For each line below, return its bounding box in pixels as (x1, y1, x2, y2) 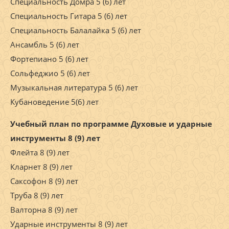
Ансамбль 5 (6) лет (10, 39, 79, 50)
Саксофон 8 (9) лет (10, 176, 78, 187)
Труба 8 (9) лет (10, 190, 63, 201)
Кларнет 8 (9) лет (10, 162, 73, 172)
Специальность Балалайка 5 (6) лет (10, 25, 141, 36)
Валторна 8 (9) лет (10, 204, 78, 215)
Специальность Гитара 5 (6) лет (10, 11, 127, 21)
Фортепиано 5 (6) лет (10, 54, 88, 64)
